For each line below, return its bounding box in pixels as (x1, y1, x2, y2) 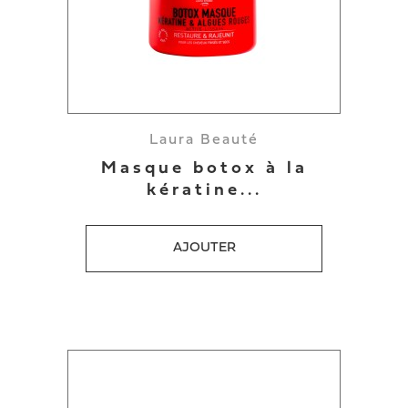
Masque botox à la (100, 160, 308, 178)
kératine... (146, 182, 262, 199)
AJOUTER (172, 241, 236, 255)
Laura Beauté (149, 133, 259, 148)
